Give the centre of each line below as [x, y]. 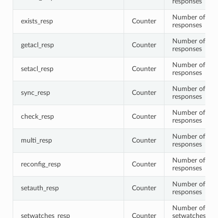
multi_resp [36, 140]
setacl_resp [37, 69]
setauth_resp [40, 188]
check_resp [37, 116]
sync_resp [35, 92]
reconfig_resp [41, 164]
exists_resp [37, 21]
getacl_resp [37, 45]
